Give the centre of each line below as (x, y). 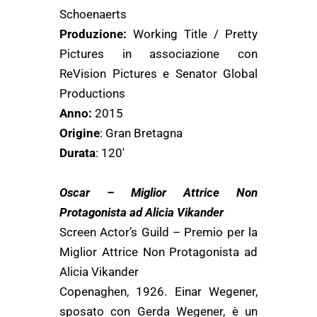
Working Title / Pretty (192, 34)
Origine (80, 133)
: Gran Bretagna (141, 133)
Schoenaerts (93, 14)
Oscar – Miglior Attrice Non (158, 192)
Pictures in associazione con (158, 54)
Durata (77, 153)
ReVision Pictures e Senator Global (158, 74)
